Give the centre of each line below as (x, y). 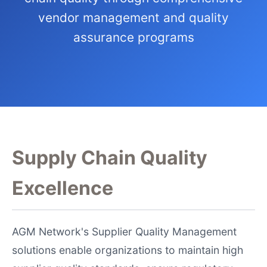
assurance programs (133, 37)
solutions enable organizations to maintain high (128, 250)
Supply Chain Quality (110, 158)
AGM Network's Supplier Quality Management (124, 232)
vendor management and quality (133, 18)
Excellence (63, 188)
